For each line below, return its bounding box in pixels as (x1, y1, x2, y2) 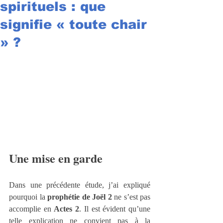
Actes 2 (54, 205, 80, 214)
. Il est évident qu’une (79, 205, 151, 214)
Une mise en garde (9, 149, 103, 167)
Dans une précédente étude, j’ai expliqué (9, 181, 150, 190)
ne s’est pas (111, 193, 150, 202)
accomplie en (9, 205, 54, 214)
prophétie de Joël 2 (47, 193, 112, 202)
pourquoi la (9, 193, 47, 202)
